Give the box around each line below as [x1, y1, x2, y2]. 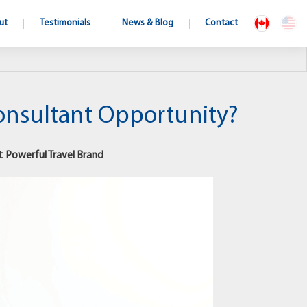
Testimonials [39, 18, 90, 28]
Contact [205, 18, 238, 28]
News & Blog [122, 18, 174, 28]
